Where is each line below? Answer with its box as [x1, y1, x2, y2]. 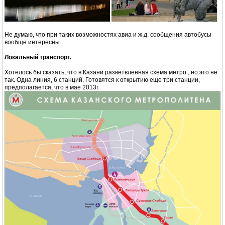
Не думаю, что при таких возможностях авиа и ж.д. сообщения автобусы [5, 31, 211, 38]
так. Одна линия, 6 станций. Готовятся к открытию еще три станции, [5, 76, 200, 83]
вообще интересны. [5, 38, 61, 46]
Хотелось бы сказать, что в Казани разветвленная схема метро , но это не [5, 68, 217, 76]
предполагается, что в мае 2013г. [5, 83, 99, 91]
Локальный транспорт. [5, 53, 71, 61]
